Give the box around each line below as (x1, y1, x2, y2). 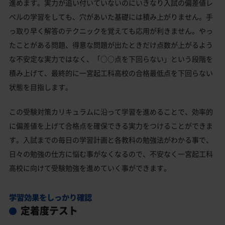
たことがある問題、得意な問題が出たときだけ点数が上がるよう (9, 40, 213, 50)
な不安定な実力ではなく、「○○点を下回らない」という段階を (9, 54, 213, 64)
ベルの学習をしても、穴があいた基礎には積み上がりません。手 (9, 12, 213, 22)
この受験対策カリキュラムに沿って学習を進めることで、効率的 (9, 106, 213, 117)
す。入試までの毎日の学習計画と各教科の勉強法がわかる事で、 (9, 135, 213, 145)
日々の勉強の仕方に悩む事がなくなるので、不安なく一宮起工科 (9, 149, 213, 159)
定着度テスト (20, 203, 78, 218)
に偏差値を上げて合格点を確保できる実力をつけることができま (9, 121, 213, 131)
